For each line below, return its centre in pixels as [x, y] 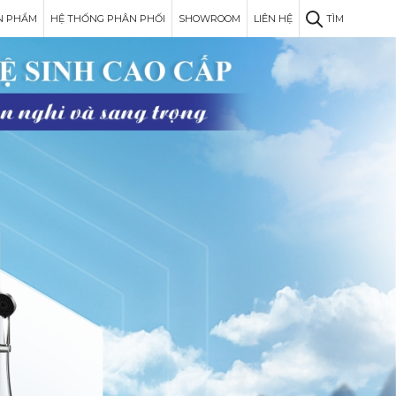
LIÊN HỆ [273, 19]
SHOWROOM [209, 19]
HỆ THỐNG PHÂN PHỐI [108, 19]
